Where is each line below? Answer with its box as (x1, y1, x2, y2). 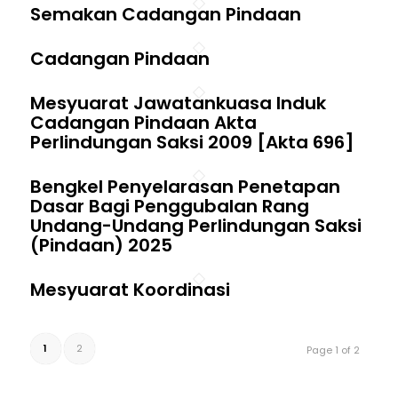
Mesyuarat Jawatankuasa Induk (29, 91, 326, 115)
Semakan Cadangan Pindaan (29, 2, 301, 27)
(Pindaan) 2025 (29, 233, 172, 258)
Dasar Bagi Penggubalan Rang (29, 194, 309, 219)
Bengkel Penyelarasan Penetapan (29, 174, 340, 199)
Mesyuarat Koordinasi (29, 277, 230, 302)
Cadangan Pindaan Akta (29, 110, 257, 135)
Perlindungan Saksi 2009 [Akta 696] (29, 130, 354, 155)
